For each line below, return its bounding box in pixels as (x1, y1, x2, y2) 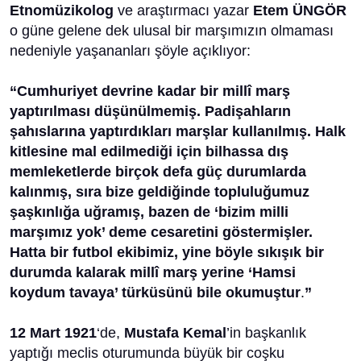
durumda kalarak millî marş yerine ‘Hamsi (10, 264, 296, 280)
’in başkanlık (226, 325, 306, 341)
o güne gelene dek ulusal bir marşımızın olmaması (10, 23, 334, 39)
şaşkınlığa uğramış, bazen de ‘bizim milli (10, 204, 288, 220)
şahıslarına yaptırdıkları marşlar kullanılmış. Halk (10, 123, 346, 139)
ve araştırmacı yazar (114, 2, 253, 19)
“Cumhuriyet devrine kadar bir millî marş (10, 83, 290, 99)
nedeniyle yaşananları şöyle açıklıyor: (10, 43, 251, 59)
